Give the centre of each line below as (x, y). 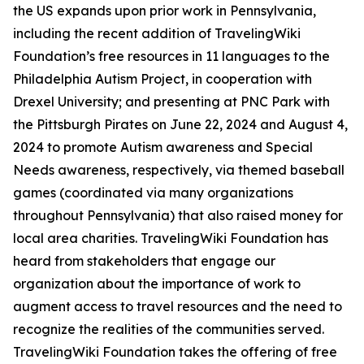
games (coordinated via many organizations (153, 193)
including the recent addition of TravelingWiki (157, 34)
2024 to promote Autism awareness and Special (163, 147)
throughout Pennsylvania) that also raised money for (178, 216)
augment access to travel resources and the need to (178, 307)
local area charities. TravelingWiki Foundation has (171, 238)
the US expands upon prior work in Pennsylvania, (165, 11)
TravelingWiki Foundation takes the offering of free (175, 352)
